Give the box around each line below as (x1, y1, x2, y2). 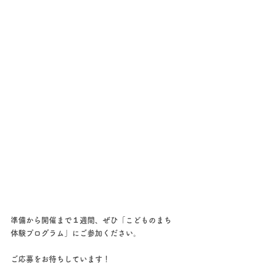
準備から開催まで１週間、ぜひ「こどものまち (11, 216, 171, 224)
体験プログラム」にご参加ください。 (11, 229, 141, 237)
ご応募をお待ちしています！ (11, 255, 110, 263)
